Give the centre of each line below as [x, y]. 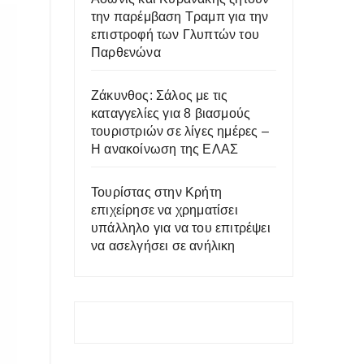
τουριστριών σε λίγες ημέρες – [180, 131]
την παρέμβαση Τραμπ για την [180, 17]
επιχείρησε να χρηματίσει [165, 210]
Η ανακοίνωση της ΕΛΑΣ [165, 149]
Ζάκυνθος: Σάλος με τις [160, 95]
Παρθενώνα [126, 52]
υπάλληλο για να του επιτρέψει [181, 228]
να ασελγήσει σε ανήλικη [163, 246]
